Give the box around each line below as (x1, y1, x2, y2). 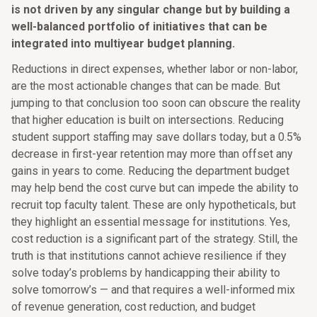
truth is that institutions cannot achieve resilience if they (11, 249, 287, 263)
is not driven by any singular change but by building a (11, 3, 290, 16)
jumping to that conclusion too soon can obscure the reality (11, 96, 301, 110)
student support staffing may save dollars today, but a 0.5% (11, 130, 301, 144)
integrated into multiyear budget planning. (11, 37, 235, 50)
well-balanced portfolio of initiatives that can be (11, 20, 267, 33)
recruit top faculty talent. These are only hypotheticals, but (11, 198, 296, 212)
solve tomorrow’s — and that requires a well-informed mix (11, 283, 295, 296)
